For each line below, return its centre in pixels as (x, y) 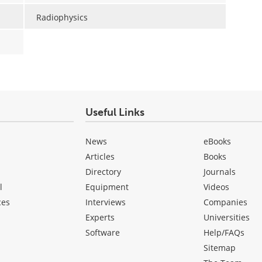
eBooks (218, 142)
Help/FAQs (224, 233)
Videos (217, 187)
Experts (100, 218)
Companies (226, 202)
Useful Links (115, 113)
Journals (220, 172)
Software (102, 233)
